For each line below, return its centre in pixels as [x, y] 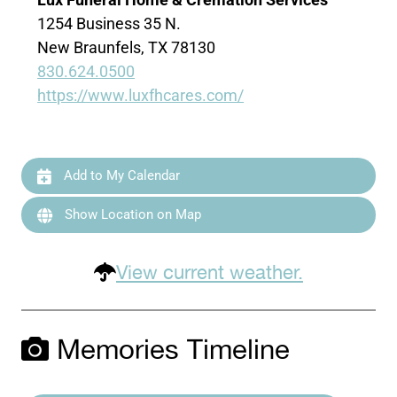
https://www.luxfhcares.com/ [141, 95]
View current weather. [210, 274]
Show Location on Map [132, 214]
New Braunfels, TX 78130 [127, 47]
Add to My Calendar [121, 175]
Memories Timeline [170, 351]
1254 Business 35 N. [109, 23]
